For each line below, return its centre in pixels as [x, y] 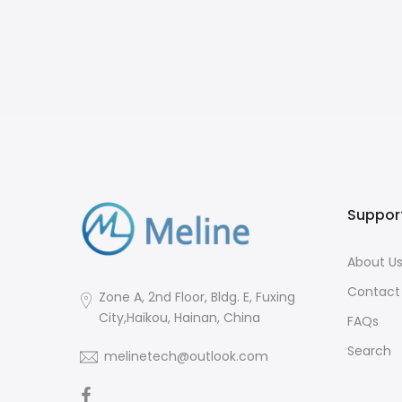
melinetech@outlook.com [186, 356]
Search [369, 351]
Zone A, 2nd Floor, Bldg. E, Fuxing [197, 297]
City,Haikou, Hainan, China [180, 317]
